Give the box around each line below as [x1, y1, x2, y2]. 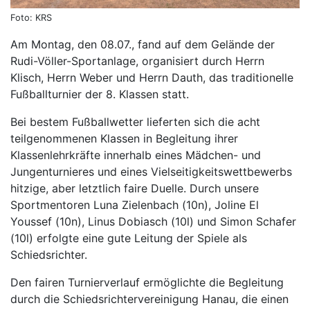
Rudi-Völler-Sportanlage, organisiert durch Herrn [10, 54, 264, 69]
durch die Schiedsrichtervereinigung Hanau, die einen [10, 292, 289, 307]
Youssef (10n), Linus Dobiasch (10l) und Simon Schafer [10, 215, 296, 229]
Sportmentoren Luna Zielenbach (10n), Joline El [10, 198, 259, 212]
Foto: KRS [10, 12, 52, 24]
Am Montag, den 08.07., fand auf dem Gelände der [10, 37, 275, 52]
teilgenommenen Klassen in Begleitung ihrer [10, 131, 238, 146]
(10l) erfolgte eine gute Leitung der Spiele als [10, 231, 247, 246]
